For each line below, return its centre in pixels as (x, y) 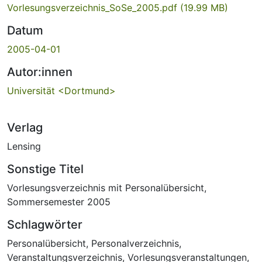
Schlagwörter (45, 224)
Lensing (24, 146)
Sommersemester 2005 (59, 201)
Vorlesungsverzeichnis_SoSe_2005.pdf (94, 7)
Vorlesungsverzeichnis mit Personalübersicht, (107, 187)
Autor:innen (40, 72)
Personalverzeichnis (135, 243)
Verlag (25, 127)
